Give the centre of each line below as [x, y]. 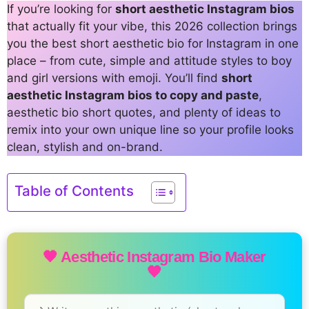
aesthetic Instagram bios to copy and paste [133, 95]
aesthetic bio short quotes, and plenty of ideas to [144, 112]
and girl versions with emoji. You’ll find [114, 78]
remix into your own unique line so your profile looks [150, 129]
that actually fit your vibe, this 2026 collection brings [152, 26]
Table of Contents [74, 191]
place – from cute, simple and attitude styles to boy [149, 60]
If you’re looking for [61, 9]
